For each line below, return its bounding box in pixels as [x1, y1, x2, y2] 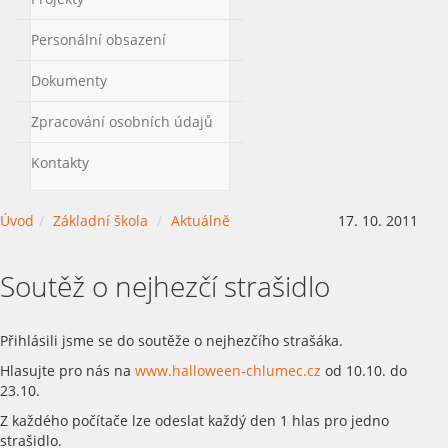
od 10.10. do [321, 361, 407, 380]
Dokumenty [31, 70, 107, 90]
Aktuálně [171, 211, 230, 230]
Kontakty [31, 152, 89, 172]
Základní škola [53, 211, 148, 230]
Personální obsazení [31, 29, 166, 49]
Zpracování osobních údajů [31, 111, 213, 131]
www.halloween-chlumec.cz [135, 361, 321, 380]
